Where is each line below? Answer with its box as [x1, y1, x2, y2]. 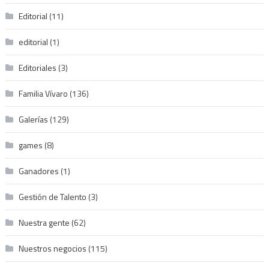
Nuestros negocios [18, 242, 86, 255]
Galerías [18, 113, 48, 126]
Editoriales [18, 61, 56, 74]
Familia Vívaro [18, 87, 68, 100]
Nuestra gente [18, 216, 70, 229]
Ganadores [18, 165, 59, 178]
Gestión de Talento [18, 190, 86, 204]
